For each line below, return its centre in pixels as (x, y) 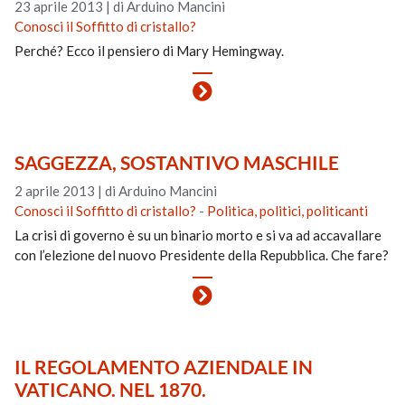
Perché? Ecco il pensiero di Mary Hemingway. (150, 51)
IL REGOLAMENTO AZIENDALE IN (164, 367)
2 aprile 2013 (55, 191)
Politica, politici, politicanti (288, 211)
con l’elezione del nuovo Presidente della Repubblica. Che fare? (202, 255)
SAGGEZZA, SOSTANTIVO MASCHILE (177, 162)
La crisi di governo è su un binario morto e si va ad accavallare (198, 235)
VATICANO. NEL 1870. (111, 389)
